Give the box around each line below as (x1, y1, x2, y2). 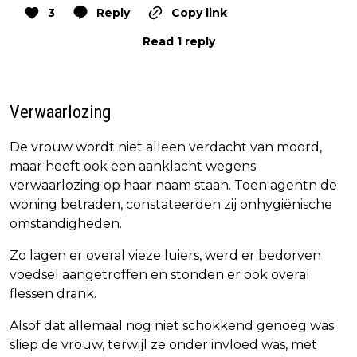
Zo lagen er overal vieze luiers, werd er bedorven (10, 248, 321, 264)
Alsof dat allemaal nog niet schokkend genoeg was (10, 318, 334, 334)
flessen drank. (10, 286, 96, 302)
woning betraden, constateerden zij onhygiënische (10, 197, 332, 213)
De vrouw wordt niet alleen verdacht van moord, (10, 139, 322, 155)
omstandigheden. (10, 216, 122, 232)
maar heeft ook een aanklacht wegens (10, 159, 256, 175)
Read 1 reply (142, 34, 215, 49)
